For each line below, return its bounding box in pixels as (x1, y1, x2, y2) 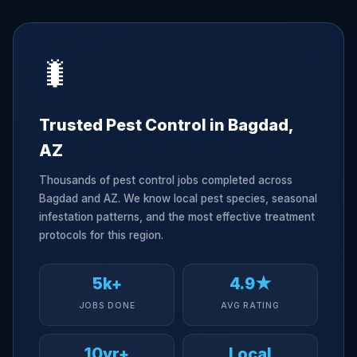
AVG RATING (221, 300, 280, 311)
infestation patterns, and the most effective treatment (39, 210, 315, 223)
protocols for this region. (39, 229, 163, 241)
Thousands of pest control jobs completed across (39, 174, 292, 186)
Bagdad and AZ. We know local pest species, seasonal (39, 192, 317, 205)
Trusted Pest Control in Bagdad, (39, 116, 292, 135)
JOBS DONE (78, 300, 135, 311)
